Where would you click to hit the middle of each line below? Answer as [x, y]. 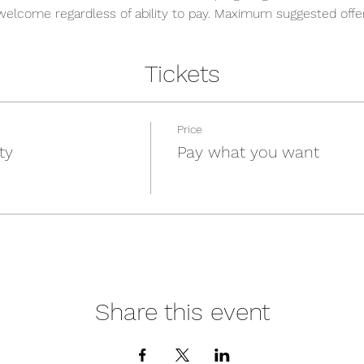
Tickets [182, 74]
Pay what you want [248, 152]
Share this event [182, 312]
